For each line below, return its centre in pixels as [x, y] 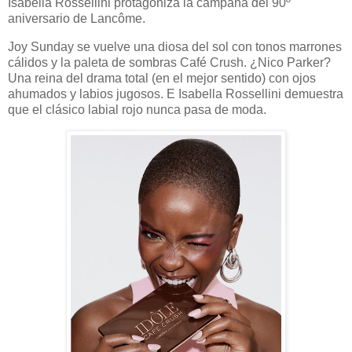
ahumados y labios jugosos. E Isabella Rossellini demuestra [176, 94]
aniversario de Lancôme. [77, 19]
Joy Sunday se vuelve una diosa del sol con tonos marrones [175, 47]
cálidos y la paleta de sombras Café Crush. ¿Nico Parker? [169, 63]
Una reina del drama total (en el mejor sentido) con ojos [162, 79]
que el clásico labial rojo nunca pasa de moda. [137, 110]
